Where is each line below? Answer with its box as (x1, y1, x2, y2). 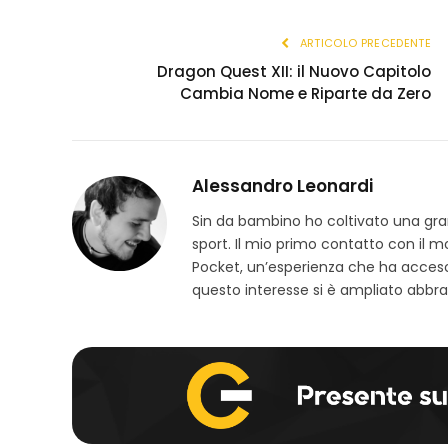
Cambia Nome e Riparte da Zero (180, 82, 431, 104)
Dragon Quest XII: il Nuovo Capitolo (157, 60, 431, 82)
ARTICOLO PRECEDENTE (296, 34, 431, 51)
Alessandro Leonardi (192, 173, 373, 198)
